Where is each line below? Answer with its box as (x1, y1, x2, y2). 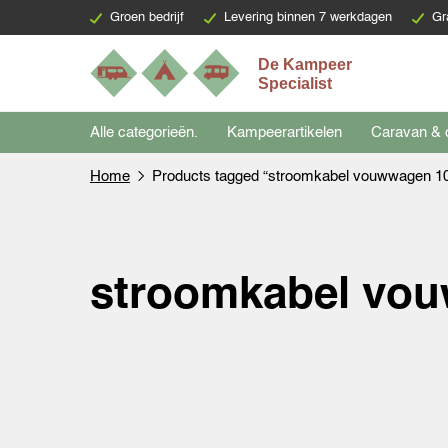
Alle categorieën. (90, 124, 198, 140)
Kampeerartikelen (227, 124, 342, 140)
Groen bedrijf (110, 11, 184, 24)
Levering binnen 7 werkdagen (224, 11, 392, 24)
